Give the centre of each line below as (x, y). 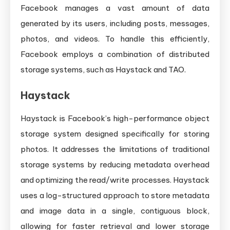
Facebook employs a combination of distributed (115, 54)
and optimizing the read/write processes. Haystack (115, 180)
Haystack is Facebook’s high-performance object (115, 118)
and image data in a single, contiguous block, (115, 210)
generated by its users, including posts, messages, (115, 23)
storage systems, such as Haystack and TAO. (103, 69)
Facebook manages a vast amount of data (115, 8)
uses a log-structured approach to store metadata (115, 195)
